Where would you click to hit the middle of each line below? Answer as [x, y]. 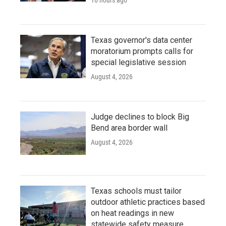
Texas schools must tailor [136, 191]
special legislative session [138, 62]
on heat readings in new [132, 213]
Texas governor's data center [142, 40]
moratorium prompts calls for [142, 51]
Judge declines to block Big [140, 117]
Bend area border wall [129, 128]
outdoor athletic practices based [148, 202]
